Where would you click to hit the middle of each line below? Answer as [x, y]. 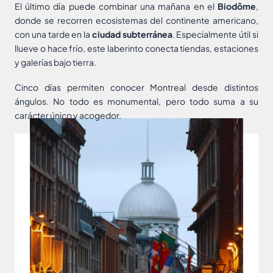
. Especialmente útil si [215, 34]
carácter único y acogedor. [68, 115]
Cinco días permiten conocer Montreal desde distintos [136, 87]
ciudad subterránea [132, 34]
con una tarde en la [53, 34]
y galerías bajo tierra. [55, 62]
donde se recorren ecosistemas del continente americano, [136, 20]
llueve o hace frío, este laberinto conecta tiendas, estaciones [136, 48]
